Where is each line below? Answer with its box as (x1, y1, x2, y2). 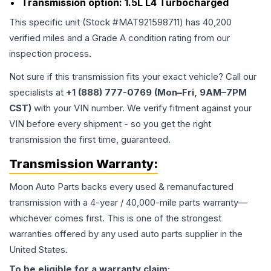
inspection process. (9, 48, 91, 60)
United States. (9, 244, 68, 256)
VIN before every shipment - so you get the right (9, 118, 211, 130)
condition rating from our (126, 32, 230, 44)
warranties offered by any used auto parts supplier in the (9, 228, 243, 240)
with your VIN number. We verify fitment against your (31, 102, 252, 114)
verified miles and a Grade (9, 32, 120, 44)
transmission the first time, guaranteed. (9, 134, 171, 146)
